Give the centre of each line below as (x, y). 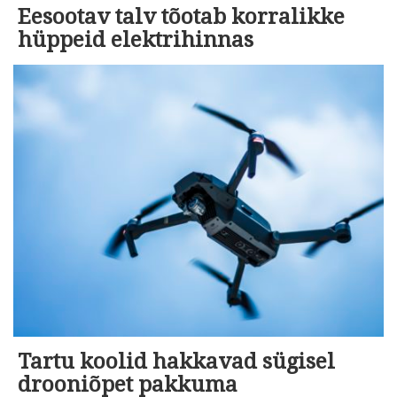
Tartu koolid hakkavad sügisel (176, 361)
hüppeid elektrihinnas (136, 40)
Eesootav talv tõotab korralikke (181, 17)
